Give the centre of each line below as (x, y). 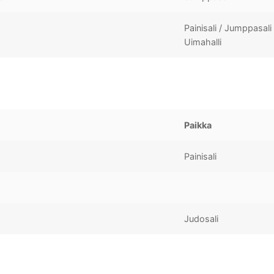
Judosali (202, 218)
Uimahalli (203, 42)
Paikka (198, 125)
